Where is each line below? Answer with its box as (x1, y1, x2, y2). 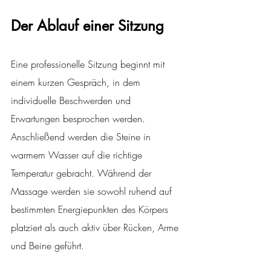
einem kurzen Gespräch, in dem (11, 76, 143, 90)
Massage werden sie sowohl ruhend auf (11, 184, 175, 198)
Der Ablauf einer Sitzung (11, 16, 164, 36)
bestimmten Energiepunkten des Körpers (11, 203, 171, 217)
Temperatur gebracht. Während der (11, 166, 154, 180)
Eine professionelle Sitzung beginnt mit (11, 57, 168, 71)
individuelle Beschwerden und (11, 94, 134, 108)
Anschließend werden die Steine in (11, 130, 154, 144)
